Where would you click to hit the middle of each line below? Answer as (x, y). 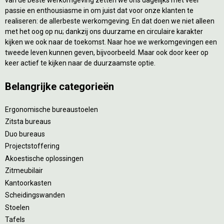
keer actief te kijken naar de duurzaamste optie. (80, 63)
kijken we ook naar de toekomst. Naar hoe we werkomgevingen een (111, 42)
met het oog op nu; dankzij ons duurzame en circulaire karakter (104, 31)
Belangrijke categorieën (59, 86)
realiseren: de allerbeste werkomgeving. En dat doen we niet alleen (110, 21)
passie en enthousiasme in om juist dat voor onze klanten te (99, 10)
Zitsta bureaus (28, 122)
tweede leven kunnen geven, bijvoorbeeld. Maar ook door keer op (107, 52)
